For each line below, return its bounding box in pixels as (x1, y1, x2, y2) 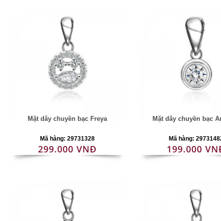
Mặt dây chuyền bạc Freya (28, 115, 108, 122)
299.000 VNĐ (38, 143, 97, 155)
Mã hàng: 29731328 (40, 135, 95, 142)
